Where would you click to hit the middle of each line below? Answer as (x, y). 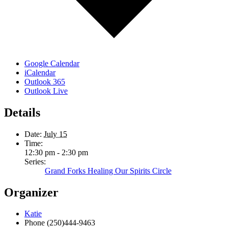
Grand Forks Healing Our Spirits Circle (108, 170)
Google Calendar (52, 63)
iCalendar (40, 72)
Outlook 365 (45, 81)
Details (22, 112)
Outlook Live (46, 91)
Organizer (31, 192)
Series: (35, 161)
